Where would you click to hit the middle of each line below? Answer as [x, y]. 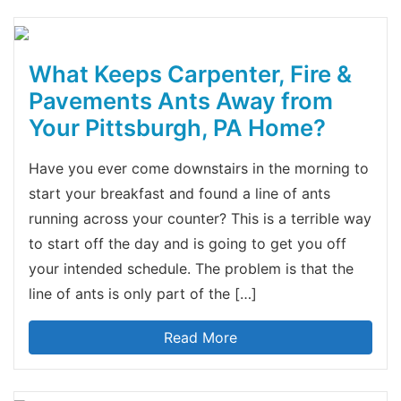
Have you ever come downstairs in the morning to [199, 168]
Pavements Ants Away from [181, 100]
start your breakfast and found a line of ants [179, 193]
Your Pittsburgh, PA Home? [177, 127]
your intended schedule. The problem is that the [191, 268]
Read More [200, 337]
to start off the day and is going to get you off [188, 243]
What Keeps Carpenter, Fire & [190, 73]
